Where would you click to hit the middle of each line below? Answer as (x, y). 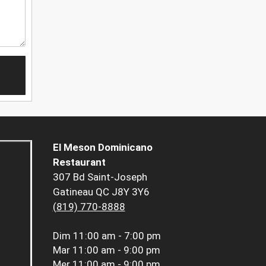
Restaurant (79, 162)
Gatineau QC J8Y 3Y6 (101, 192)
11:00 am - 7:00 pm (117, 236)
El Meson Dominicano (102, 148)
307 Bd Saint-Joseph (100, 177)
